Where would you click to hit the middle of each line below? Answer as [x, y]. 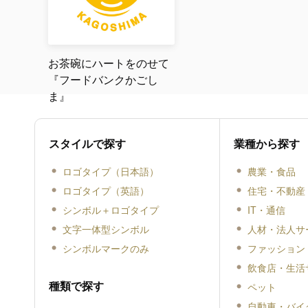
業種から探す [267, 144]
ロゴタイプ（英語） [106, 191]
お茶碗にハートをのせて [108, 63]
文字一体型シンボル [106, 229]
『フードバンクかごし [103, 80]
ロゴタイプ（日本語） [110, 172]
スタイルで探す [87, 144]
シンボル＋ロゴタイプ [110, 210]
